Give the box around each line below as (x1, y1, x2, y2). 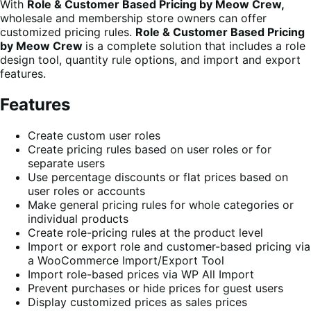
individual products (28, 211, 128, 226)
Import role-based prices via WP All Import (28, 267, 254, 281)
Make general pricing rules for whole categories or (28, 197, 294, 212)
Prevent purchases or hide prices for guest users (28, 280, 283, 295)
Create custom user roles (28, 128, 160, 142)
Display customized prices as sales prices (28, 294, 247, 309)
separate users (28, 155, 105, 170)
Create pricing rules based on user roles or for (28, 142, 271, 156)
